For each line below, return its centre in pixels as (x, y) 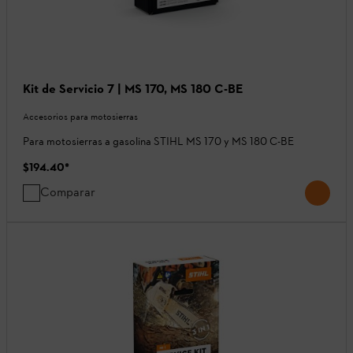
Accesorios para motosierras (80, 116)
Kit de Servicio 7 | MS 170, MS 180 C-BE (133, 88)
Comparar (68, 191)
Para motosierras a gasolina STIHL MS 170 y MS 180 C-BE (158, 141)
